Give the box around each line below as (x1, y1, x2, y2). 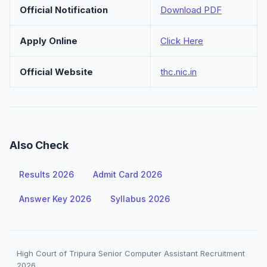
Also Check (10, 139, 69, 151)
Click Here (160, 35, 203, 46)
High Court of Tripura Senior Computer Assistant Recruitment (17, 249, 245, 258)
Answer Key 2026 (19, 194, 91, 204)
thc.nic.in (160, 66, 197, 77)
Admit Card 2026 (93, 169, 162, 179)
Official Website (20, 66, 93, 77)
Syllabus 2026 (110, 194, 170, 204)
